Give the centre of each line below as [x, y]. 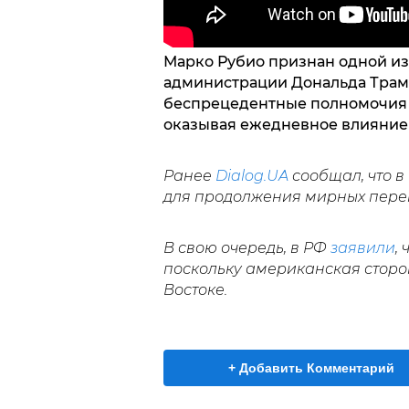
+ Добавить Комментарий [311, 368]
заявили [362, 248]
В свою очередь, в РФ [246, 248]
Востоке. [195, 290]
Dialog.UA [252, 176]
